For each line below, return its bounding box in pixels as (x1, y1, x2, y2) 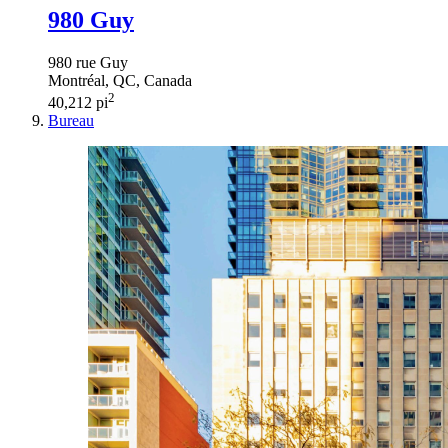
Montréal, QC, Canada (48, 71, 192, 89)
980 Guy (48, 6, 134, 33)
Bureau (48, 111, 94, 129)
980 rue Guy (48, 53, 128, 71)
